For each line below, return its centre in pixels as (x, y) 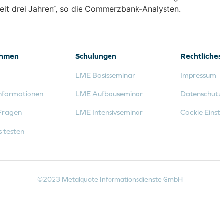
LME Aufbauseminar (109, 93)
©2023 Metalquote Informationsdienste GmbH (110, 179)
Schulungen (96, 56)
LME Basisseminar (105, 75)
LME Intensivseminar (109, 112)
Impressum (198, 75)
